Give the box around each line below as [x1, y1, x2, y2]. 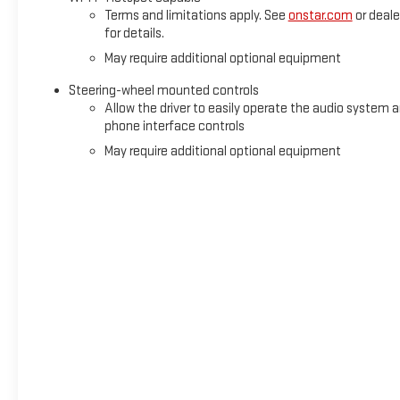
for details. [104, 25, 164, 43]
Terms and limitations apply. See [104, 7, 288, 25]
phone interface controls [104, 118, 245, 136]
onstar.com [287, 7, 353, 25]
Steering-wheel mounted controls [68, 82, 259, 100]
